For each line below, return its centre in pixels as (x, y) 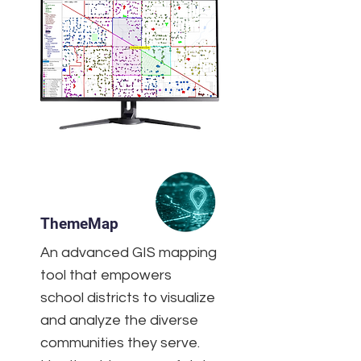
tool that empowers (106, 275)
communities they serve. (120, 343)
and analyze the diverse (119, 320)
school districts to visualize (128, 298)
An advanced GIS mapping (129, 253)
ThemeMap (79, 224)
